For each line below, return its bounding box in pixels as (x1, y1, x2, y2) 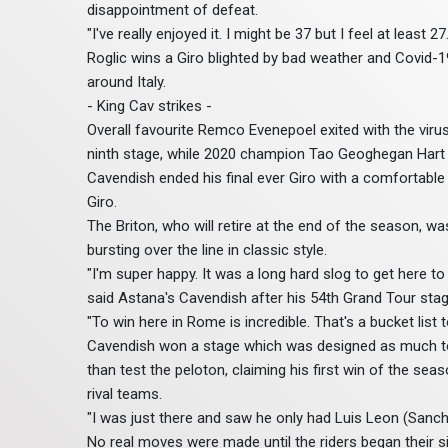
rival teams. (87, 385, 162, 404)
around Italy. (87, 73, 166, 92)
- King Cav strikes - (87, 97, 212, 116)
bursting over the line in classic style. (87, 241, 327, 260)
